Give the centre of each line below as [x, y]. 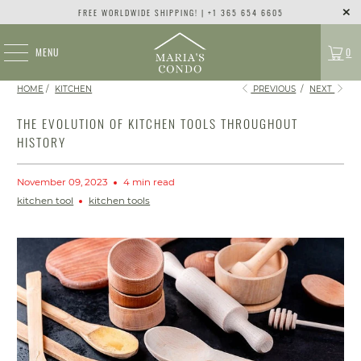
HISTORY [42, 142]
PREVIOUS [274, 89]
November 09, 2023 [63, 182]
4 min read [149, 182]
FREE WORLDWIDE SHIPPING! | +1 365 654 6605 [180, 12]
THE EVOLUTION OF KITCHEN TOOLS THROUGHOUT [158, 123]
